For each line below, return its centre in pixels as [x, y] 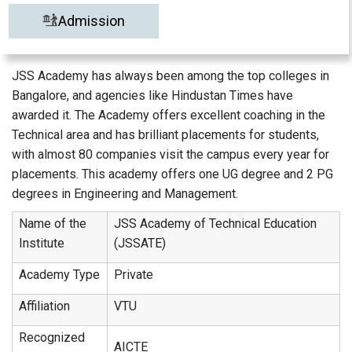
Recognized [52, 337]
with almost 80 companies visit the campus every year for [170, 154]
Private [134, 275]
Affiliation [44, 306]
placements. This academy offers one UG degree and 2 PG [172, 174]
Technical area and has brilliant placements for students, [165, 135]
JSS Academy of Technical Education [215, 224]
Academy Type [59, 275]
